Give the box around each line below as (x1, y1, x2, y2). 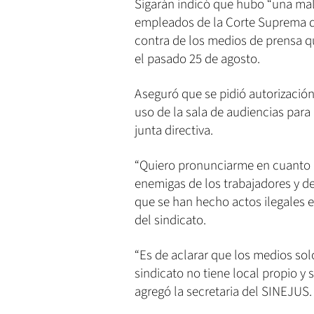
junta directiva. (135, 121, 213, 141)
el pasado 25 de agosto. (135, 50, 260, 69)
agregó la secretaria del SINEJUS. (135, 282, 312, 302)
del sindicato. (135, 211, 206, 231)
